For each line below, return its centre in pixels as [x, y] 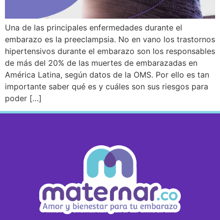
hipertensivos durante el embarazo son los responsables [110, 51]
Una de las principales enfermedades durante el [94, 28]
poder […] [23, 98]
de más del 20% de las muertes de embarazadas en [101, 63]
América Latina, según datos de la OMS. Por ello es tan [107, 75]
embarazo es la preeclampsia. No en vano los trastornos [110, 40]
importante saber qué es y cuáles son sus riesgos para [107, 87]
